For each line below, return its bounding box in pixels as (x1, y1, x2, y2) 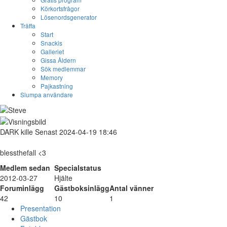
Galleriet (41, 47, 64, 56)
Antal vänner (109, 182, 154, 193)
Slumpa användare (20, 90, 73, 99)
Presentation (20, 203, 61, 213)
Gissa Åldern (41, 56, 76, 64)
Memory (41, 73, 63, 82)
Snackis (41, 39, 62, 47)
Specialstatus (54, 162, 101, 173)
